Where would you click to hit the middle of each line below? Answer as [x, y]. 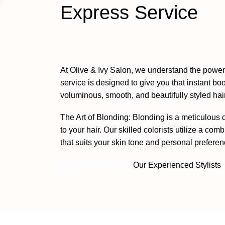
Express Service [129, 12]
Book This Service [93, 165]
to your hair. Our [90, 130]
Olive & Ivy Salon [101, 70]
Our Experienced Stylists [177, 165]
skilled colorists [146, 130]
